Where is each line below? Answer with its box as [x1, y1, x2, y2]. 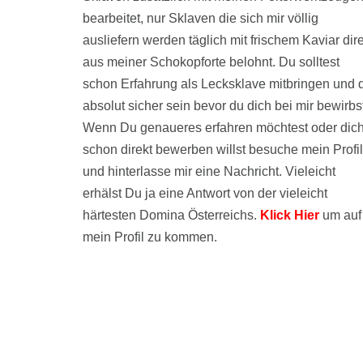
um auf [319, 208, 361, 222]
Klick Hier [260, 208, 319, 222]
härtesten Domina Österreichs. [83, 208, 260, 222]
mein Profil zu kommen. [83, 230, 217, 244]
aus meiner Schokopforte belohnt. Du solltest [83, 55, 340, 69]
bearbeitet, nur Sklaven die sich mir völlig [83, 11, 318, 25]
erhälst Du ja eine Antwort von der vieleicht [83, 186, 327, 200]
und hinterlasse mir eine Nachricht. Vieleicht [83, 164, 335, 178]
